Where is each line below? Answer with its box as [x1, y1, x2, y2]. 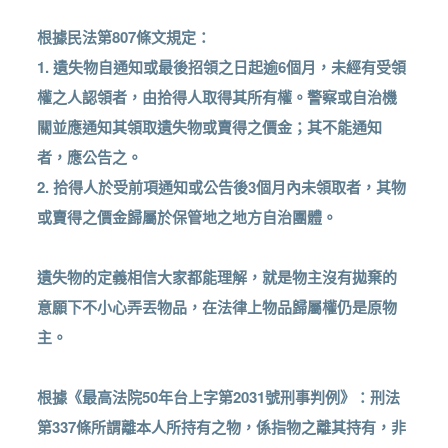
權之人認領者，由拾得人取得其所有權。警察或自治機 [37, 86, 398, 109]
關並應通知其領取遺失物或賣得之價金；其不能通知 [37, 116, 383, 139]
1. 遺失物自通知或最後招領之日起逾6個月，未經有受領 [37, 56, 407, 79]
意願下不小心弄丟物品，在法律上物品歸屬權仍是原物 [37, 296, 398, 319]
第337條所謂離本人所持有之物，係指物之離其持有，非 [37, 416, 407, 439]
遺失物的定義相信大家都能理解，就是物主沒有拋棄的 [37, 266, 398, 289]
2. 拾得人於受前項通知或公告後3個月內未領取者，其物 [37, 176, 407, 199]
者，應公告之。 [37, 146, 143, 169]
